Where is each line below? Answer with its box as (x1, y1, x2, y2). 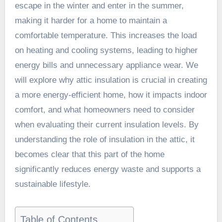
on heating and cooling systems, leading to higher (14, 45, 198, 55)
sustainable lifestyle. (14, 179, 91, 189)
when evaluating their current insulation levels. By (14, 119, 199, 129)
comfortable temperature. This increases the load (14, 30, 197, 40)
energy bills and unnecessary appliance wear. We (14, 60, 198, 70)
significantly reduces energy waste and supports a (14, 164, 201, 174)
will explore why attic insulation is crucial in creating (14, 75, 207, 85)
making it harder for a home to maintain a (14, 15, 167, 25)
